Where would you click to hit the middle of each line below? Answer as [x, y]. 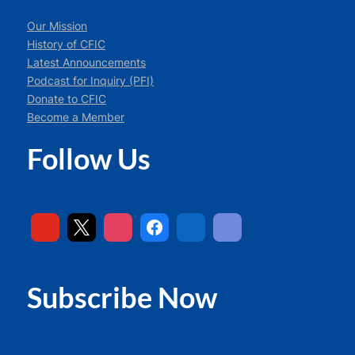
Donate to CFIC [67, 99]
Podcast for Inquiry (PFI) [90, 80]
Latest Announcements [86, 62]
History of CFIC [66, 44]
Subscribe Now [122, 297]
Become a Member [76, 117]
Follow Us [89, 159]
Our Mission [57, 26]
